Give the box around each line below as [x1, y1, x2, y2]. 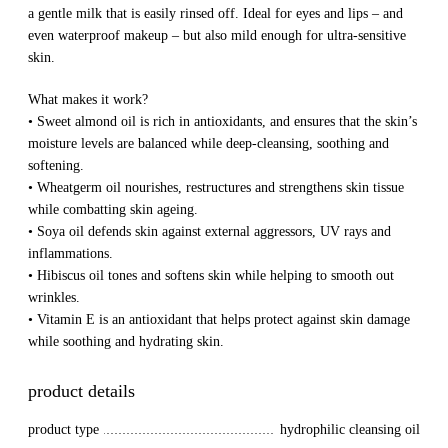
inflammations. [28, 246, 113, 261]
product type [28, 422, 99, 437]
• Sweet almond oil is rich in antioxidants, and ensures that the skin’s [28, 114, 417, 129]
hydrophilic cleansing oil [280, 422, 420, 437]
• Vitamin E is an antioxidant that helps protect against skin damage [28, 312, 410, 327]
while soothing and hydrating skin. [28, 334, 224, 349]
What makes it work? [28, 92, 148, 107]
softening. [28, 158, 84, 173]
